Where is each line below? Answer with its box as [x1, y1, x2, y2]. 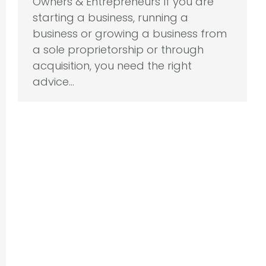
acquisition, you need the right [33, 58, 192, 73]
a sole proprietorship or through [33, 42, 204, 57]
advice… [33, 74, 74, 89]
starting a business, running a [33, 10, 188, 25]
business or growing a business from [33, 26, 227, 41]
